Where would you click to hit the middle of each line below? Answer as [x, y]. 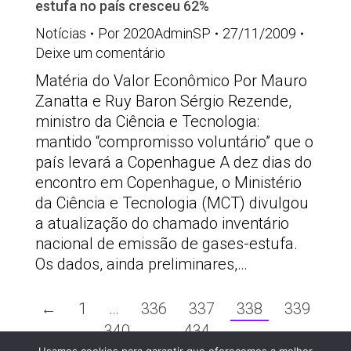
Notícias [61, 33]
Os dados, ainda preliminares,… [141, 264]
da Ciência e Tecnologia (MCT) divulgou [172, 203]
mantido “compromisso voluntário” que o [174, 142]
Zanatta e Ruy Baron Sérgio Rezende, [163, 101]
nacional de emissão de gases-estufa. [166, 244]
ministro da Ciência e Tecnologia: [147, 121]
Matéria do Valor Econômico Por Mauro [171, 81]
